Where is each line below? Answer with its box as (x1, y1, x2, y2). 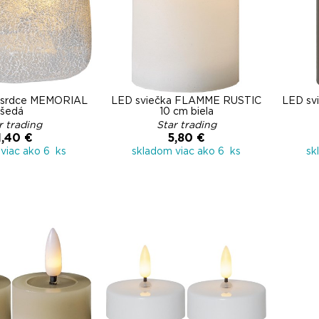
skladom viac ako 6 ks (132, 147, 241, 157)
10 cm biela (159, 107, 214, 117)
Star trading (156, 120, 216, 130)
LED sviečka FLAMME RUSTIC (111, 96, 261, 106)
